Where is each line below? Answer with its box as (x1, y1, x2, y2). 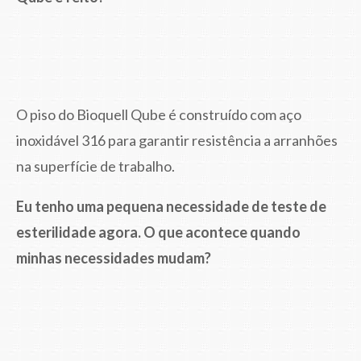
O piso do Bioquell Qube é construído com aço (16, 105, 301, 123)
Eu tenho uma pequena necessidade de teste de (16, 197, 326, 215)
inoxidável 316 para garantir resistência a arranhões (16, 131, 338, 149)
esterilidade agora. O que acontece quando (16, 222, 301, 241)
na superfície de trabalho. (16, 156, 175, 175)
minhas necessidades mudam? (16, 248, 211, 267)
